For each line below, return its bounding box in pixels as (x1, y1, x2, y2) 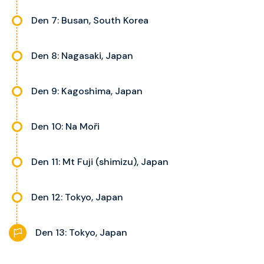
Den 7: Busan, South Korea (31, 14, 148, 27)
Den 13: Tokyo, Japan (35, 226, 127, 239)
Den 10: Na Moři (31, 120, 100, 133)
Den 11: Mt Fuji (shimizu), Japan (31, 155, 169, 168)
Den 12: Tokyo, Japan (31, 190, 123, 203)
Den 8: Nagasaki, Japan (31, 49, 133, 62)
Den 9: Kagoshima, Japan (31, 84, 143, 97)
